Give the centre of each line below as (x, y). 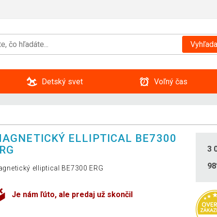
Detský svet (62, 81)
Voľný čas (170, 81)
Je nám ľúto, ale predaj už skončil (72, 195)
